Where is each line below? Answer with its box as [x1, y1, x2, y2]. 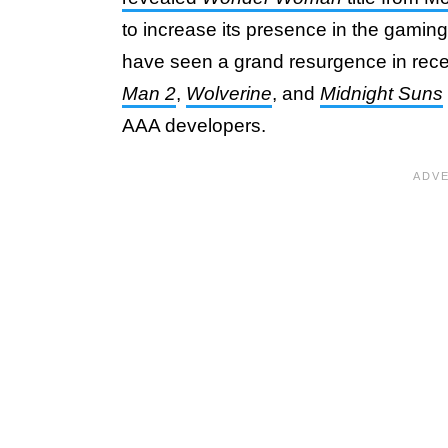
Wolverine [186, 83, 272, 104]
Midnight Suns [320, 83, 443, 104]
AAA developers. [122, 115, 266, 136]
